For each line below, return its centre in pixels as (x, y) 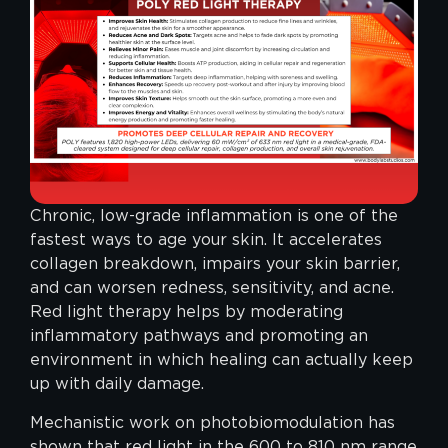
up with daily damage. (117, 384)
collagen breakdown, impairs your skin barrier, (215, 264)
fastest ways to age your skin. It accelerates (206, 240)
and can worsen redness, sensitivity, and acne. (212, 288)
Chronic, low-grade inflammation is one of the (214, 216)
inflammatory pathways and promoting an (199, 336)
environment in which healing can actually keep (221, 360)
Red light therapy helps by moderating (186, 312)
